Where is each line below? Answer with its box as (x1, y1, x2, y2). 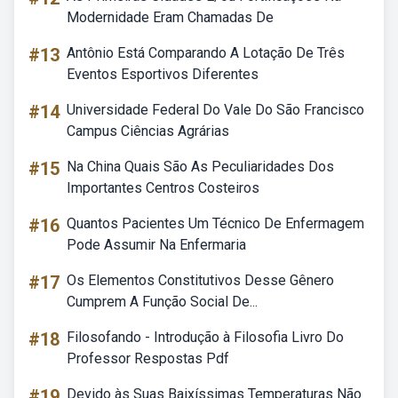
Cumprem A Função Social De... (67, 293, 258, 310)
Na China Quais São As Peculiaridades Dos (67, 158, 334, 175)
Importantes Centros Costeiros (67, 179, 259, 196)
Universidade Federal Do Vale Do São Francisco (67, 101, 364, 118)
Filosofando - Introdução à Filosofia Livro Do (67, 329, 344, 346)
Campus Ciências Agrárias (67, 123, 229, 139)
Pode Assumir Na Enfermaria (67, 236, 246, 253)
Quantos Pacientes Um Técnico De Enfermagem (67, 215, 364, 232)
